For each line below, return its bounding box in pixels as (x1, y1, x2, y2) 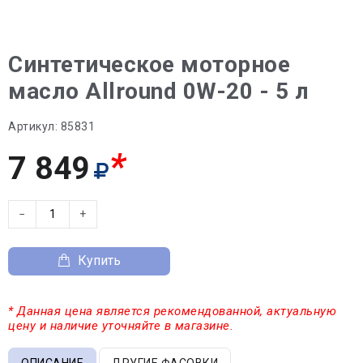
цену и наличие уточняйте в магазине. (8, 318, 233, 333)
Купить (78, 253, 121, 268)
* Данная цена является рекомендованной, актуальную (8, 303, 336, 318)
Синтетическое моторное (8, 50, 290, 78)
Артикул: (8, 119, 58, 133)
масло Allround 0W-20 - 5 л (8, 77, 309, 105)
